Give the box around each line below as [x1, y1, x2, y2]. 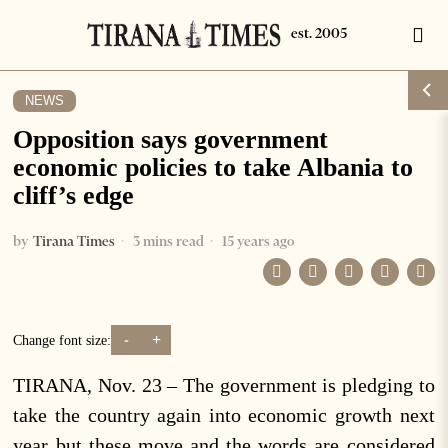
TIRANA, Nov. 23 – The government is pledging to [13, 374, 435, 396]
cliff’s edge [13, 181, 135, 210]
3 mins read [130, 232, 205, 250]
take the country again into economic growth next [13, 404, 435, 426]
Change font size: [13, 332, 112, 348]
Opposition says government [13, 125, 329, 154]
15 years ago [219, 232, 295, 250]
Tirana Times [33, 232, 116, 250]
